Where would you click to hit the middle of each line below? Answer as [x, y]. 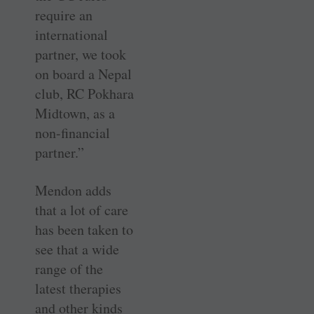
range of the [69, 269]
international [71, 35]
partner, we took [81, 55]
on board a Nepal [83, 74]
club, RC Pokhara [84, 94]
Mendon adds [73, 191]
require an [64, 15]
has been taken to [84, 230]
